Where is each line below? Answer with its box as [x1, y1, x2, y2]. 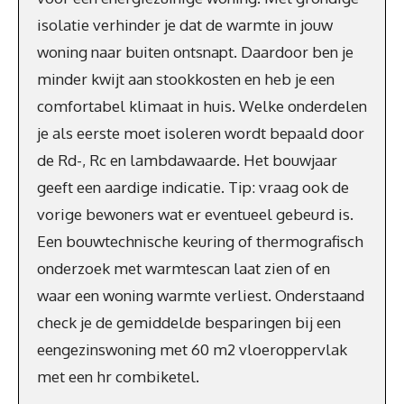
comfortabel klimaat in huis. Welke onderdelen [37, 96, 367, 115]
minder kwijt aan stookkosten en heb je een [37, 69, 335, 88]
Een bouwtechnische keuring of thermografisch [37, 231, 363, 251]
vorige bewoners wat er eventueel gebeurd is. [37, 204, 353, 224]
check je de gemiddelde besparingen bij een [37, 312, 341, 332]
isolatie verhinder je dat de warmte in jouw [37, 14, 333, 34]
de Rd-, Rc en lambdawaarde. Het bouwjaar [37, 150, 337, 170]
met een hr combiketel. [37, 366, 199, 386]
